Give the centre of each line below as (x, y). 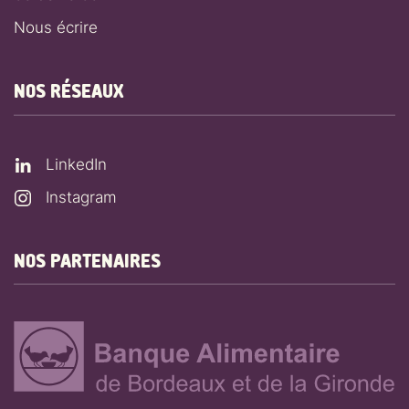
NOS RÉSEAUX (68, 91)
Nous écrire (56, 27)
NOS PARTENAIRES (87, 261)
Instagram (81, 197)
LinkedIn (76, 164)
